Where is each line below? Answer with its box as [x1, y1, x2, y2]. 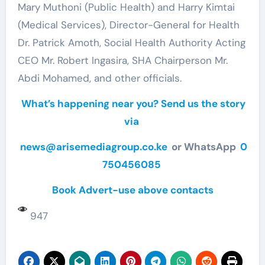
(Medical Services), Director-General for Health [17, 18, 240, 31]
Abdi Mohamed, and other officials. [17, 71, 182, 85]
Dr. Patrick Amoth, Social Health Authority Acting [17, 35, 245, 49]
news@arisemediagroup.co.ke [20, 140, 167, 153]
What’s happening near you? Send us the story [21, 96, 245, 110]
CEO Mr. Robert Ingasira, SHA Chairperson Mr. [17, 53, 228, 67]
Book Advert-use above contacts [51, 183, 214, 196]
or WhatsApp [169, 140, 236, 153]
